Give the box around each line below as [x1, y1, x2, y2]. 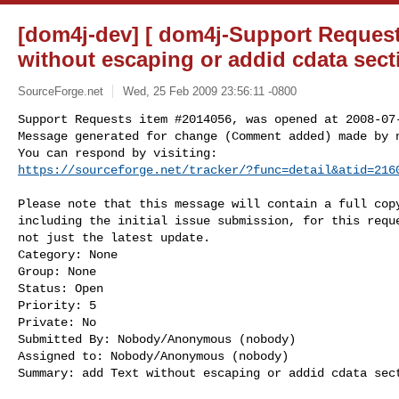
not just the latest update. [18, 230, 210, 245]
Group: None [18, 264, 96, 279]
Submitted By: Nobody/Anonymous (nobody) [18, 331, 296, 346]
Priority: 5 [18, 297, 96, 313]
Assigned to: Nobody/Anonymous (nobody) [18, 348, 289, 363]
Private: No [18, 314, 96, 330]
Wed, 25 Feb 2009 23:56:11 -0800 [122, 84, 297, 98]
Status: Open [18, 281, 103, 296]
